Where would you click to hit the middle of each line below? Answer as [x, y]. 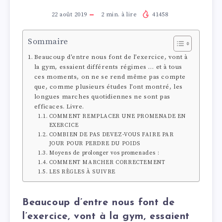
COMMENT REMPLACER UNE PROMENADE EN [117, 116]
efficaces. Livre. [59, 106]
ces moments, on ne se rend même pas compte [110, 77]
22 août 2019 [69, 14]
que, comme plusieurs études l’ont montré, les [108, 86]
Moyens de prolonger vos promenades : [104, 153]
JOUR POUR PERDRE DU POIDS [94, 143]
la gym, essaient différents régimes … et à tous [108, 67]
